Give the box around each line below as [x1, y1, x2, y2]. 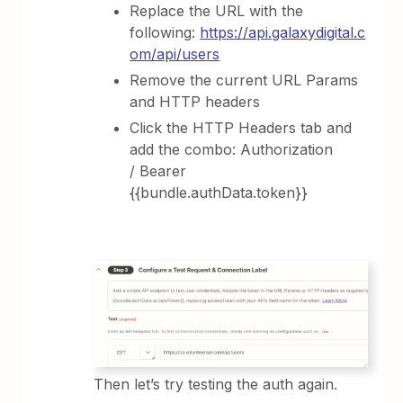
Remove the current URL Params [130, 70, 359, 89]
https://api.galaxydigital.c [200, 22, 366, 41]
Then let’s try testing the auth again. [94, 374, 343, 393]
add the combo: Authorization [130, 139, 334, 158]
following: [130, 22, 201, 41]
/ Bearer [130, 161, 187, 180]
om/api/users [130, 44, 220, 63]
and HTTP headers [130, 92, 261, 111]
